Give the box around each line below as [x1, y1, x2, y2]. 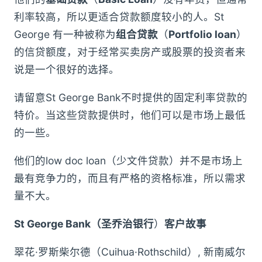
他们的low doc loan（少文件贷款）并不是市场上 [14, 154, 243, 167]
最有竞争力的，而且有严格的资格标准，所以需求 [14, 172, 246, 185]
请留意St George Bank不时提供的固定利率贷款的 [14, 91, 247, 104]
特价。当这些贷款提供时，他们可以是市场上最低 [14, 109, 246, 122]
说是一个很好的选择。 [14, 63, 119, 76]
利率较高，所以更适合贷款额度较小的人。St [14, 11, 224, 23]
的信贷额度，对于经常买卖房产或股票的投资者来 [14, 46, 246, 58]
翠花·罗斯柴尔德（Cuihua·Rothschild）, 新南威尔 [14, 246, 246, 258]
